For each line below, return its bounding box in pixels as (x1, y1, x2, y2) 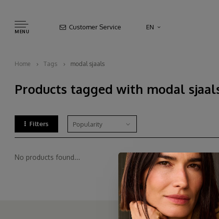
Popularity (72, 120, 102, 128)
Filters (29, 120, 48, 128)
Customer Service (67, 23, 121, 31)
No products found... (15, 153, 80, 161)
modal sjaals (70, 60, 105, 67)
